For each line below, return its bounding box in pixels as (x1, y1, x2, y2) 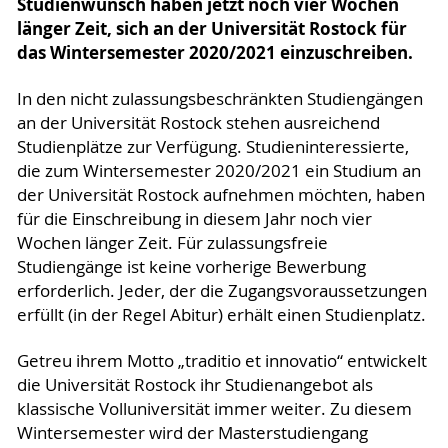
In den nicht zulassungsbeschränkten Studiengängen (16, 87, 423, 110)
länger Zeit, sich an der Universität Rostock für (16, 16, 407, 40)
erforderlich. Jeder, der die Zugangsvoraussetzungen (16, 279, 427, 302)
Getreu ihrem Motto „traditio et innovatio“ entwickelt (16, 349, 427, 372)
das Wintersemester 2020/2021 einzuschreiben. (16, 40, 413, 64)
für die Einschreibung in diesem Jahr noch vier (16, 207, 372, 230)
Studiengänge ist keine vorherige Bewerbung (16, 255, 366, 278)
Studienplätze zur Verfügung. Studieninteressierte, (16, 135, 409, 158)
